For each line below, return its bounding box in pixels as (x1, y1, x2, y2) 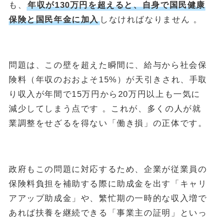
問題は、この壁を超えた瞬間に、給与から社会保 (8, 61, 207, 70)
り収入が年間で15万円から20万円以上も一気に (8, 90, 201, 99)
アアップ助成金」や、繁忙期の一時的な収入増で (8, 193, 207, 203)
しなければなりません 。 (100, 15, 202, 25)
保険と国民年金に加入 (8, 15, 99, 25)
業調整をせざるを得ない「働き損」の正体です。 (8, 119, 207, 128)
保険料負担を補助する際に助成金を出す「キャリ (8, 179, 207, 188)
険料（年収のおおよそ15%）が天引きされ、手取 (8, 75, 208, 85)
